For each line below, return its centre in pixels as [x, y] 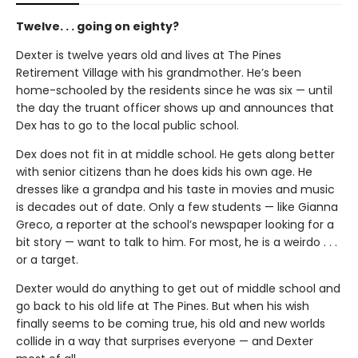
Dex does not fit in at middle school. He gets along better [175, 155]
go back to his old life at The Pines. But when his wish [163, 306]
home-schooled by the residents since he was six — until [174, 91]
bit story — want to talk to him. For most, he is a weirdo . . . [177, 243]
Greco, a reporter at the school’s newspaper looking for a [175, 225]
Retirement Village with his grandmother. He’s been [159, 73]
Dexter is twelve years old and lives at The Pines [149, 56]
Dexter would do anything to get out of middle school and [178, 289]
